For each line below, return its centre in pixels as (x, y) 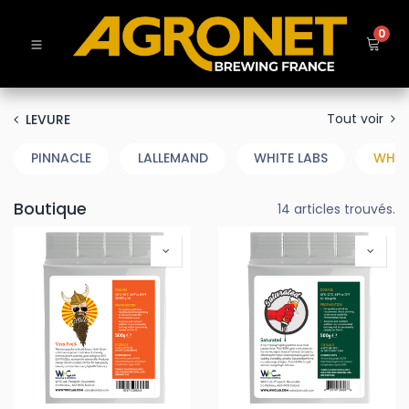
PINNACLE (62, 158)
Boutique (50, 209)
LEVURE (48, 119)
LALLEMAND (173, 158)
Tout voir (357, 119)
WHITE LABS (290, 158)
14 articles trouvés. (336, 209)
